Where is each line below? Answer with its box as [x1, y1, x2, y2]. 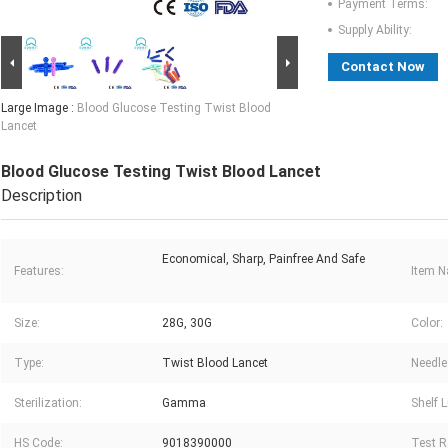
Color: [411, 316, 443, 331]
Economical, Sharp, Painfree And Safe [162, 252, 365, 267]
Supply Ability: [338, 23, 412, 38]
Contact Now [341, 59, 425, 75]
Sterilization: [14, 396, 82, 411]
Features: [14, 264, 64, 279]
